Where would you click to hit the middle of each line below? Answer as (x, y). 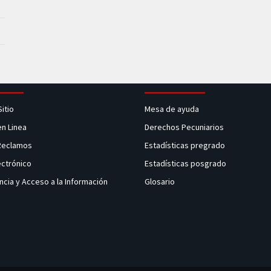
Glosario (161, 181)
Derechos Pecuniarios (184, 127)
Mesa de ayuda (172, 109)
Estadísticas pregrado (185, 145)
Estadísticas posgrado (185, 163)
